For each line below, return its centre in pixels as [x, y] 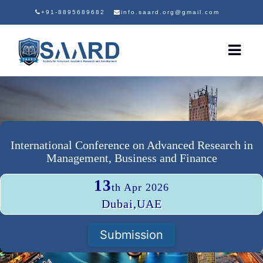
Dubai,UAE [131, 204]
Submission [131, 235]
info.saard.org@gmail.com [170, 12]
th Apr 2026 [140, 187]
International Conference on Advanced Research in [131, 145]
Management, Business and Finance [131, 158]
